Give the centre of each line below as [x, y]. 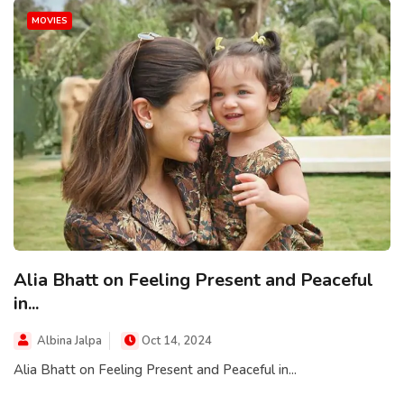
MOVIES [50, 20]
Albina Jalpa [69, 341]
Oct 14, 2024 [177, 341]
